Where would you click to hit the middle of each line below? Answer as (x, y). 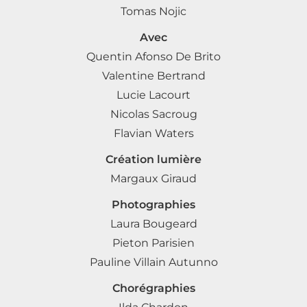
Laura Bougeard (153, 223)
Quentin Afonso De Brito (153, 56)
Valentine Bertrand (153, 75)
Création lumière (153, 159)
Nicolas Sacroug (153, 114)
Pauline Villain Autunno (153, 262)
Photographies (153, 204)
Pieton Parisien (153, 243)
